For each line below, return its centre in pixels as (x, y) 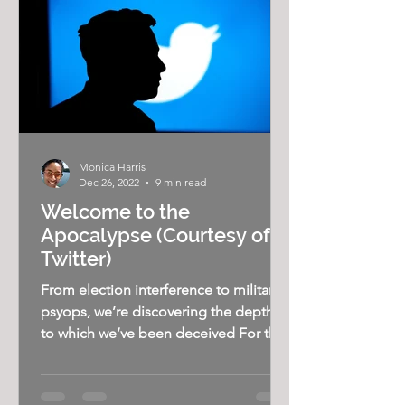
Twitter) (76, 259)
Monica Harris (112, 167)
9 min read (181, 182)
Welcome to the (115, 212)
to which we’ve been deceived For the (163, 333)
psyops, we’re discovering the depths (160, 311)
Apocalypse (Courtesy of (155, 235)
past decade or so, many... (125, 355)
